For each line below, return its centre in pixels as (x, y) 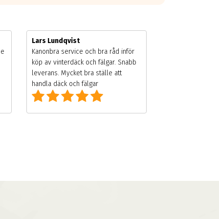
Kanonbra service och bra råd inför (83, 51)
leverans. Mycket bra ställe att (77, 73)
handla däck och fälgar (65, 84)
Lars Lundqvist (56, 41)
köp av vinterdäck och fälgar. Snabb (84, 62)
